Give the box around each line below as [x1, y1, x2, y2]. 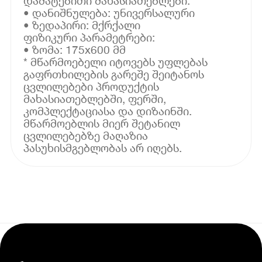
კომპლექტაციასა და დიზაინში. [23, 104, 192, 118]
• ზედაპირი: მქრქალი [23, 18, 141, 32]
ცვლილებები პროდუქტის [23, 79, 160, 93]
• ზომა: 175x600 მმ [23, 42, 126, 56]
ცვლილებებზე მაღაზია [23, 128, 149, 142]
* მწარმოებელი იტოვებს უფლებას [23, 54, 208, 68]
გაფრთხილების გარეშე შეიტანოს [23, 67, 205, 81]
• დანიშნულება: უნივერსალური [23, 5, 195, 19]
